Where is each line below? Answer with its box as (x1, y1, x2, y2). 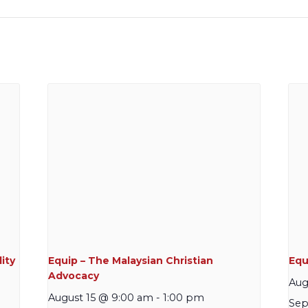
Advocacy (48, 269, 100, 283)
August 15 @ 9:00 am (48, 291, 154, 305)
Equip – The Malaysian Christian (48, 254, 214, 267)
